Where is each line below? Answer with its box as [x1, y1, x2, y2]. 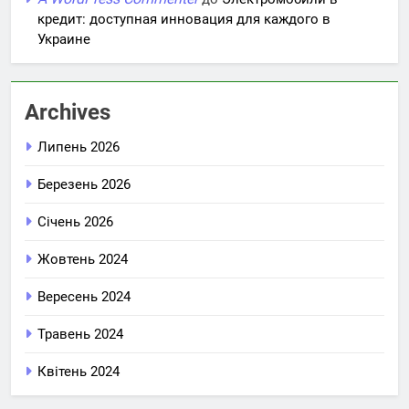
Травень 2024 [37, 325, 123, 342]
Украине [37, 30, 90, 47]
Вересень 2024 [37, 288, 131, 305]
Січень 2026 [37, 213, 113, 230]
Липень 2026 [37, 138, 120, 155]
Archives [25, 99, 110, 125]
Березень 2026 [37, 175, 131, 193]
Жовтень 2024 [37, 250, 128, 267]
